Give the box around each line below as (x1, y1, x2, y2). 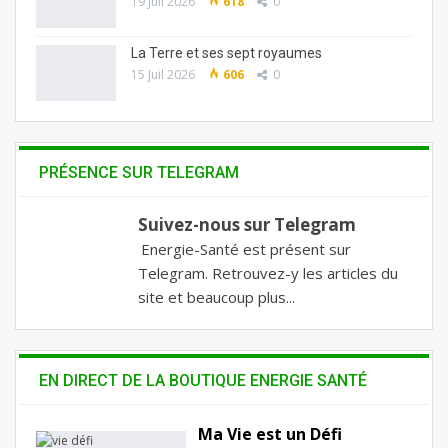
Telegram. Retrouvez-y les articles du (138, 262, 398, 283)
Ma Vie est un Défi (198, 422, 342, 445)
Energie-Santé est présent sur (141, 238, 351, 259)
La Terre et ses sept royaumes (131, 44, 322, 61)
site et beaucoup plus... (138, 286, 295, 307)
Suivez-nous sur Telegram (138, 212, 356, 236)
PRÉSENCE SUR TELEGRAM (39, 162, 239, 182)
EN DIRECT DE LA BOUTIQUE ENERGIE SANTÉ (39, 370, 367, 390)
